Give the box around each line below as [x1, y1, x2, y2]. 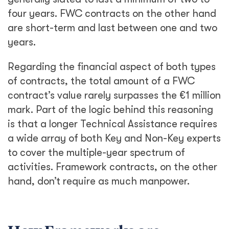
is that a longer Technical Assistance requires [8, 118, 217, 130]
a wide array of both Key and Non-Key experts [8, 132, 221, 144]
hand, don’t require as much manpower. [8, 175, 190, 187]
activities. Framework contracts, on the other [8, 161, 217, 173]
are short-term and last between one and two [8, 22, 217, 34]
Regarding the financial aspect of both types [8, 61, 216, 73]
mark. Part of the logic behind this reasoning [8, 104, 213, 116]
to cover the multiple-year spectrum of [8, 147, 185, 158]
